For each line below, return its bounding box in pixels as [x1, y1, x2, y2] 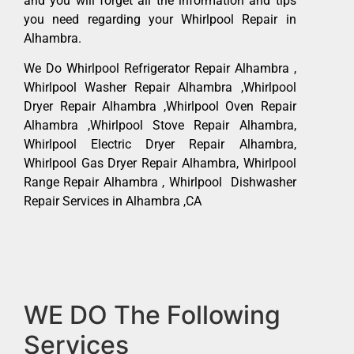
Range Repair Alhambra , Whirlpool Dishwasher [24, 175, 296, 190]
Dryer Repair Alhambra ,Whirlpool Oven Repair [24, 99, 296, 115]
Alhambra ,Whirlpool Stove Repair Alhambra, [24, 118, 296, 134]
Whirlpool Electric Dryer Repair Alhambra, [24, 137, 296, 153]
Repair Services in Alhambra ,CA [24, 194, 201, 209]
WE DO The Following [24, 299, 281, 330]
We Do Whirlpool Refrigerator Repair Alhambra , [24, 61, 296, 77]
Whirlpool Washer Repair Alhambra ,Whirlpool [24, 80, 296, 96]
